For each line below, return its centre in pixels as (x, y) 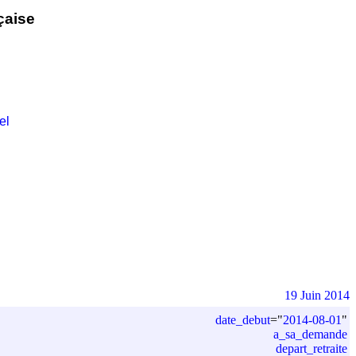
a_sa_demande (310, 334)
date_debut (243, 319)
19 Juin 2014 (317, 295)
